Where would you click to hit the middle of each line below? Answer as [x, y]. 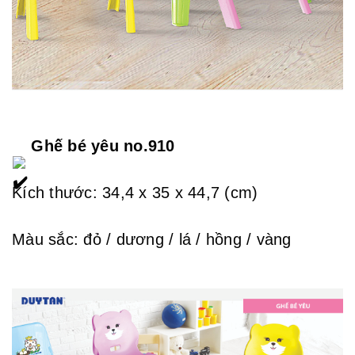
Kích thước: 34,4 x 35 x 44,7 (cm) [135, 192]
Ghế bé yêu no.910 [101, 145]
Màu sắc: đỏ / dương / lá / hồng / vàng [152, 239]
